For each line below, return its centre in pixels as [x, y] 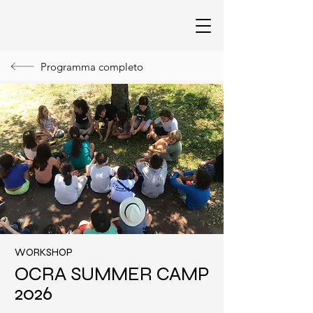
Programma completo [92, 66]
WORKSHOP [44, 252]
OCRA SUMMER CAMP [112, 274]
